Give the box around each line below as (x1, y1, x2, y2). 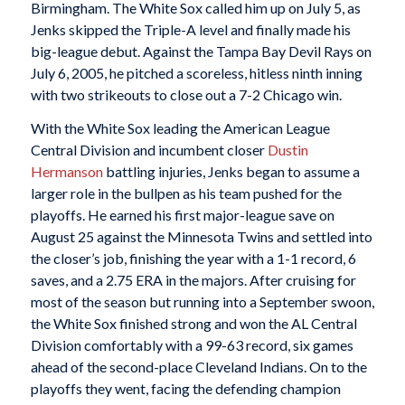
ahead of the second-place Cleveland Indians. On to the (30, 358, 367, 376)
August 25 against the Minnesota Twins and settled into (30, 228, 372, 246)
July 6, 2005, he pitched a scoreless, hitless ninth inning (30, 63, 363, 81)
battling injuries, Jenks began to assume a (102, 163, 360, 181)
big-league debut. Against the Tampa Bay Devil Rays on (30, 42, 372, 60)
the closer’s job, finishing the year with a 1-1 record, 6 (30, 250, 356, 268)
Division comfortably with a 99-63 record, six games (30, 336, 353, 354)
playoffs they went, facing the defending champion (30, 380, 341, 398)
